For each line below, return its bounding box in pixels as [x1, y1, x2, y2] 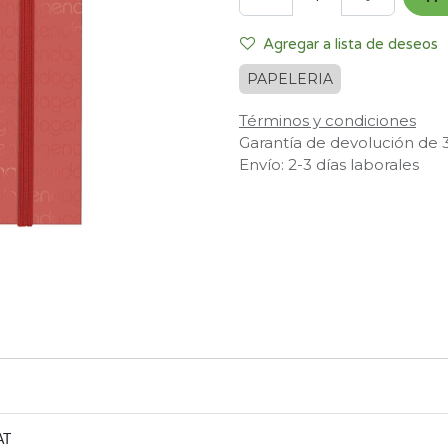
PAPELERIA [247, 70, 333, 88]
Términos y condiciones [239, 111, 416, 130]
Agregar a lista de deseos [263, 35, 438, 53]
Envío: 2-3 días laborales [239, 155, 419, 174]
